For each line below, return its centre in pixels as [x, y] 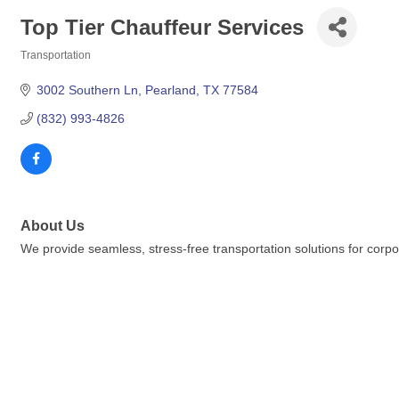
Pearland [170, 90]
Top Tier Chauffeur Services [162, 27]
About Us [53, 225]
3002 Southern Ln [87, 90]
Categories [48, 67]
